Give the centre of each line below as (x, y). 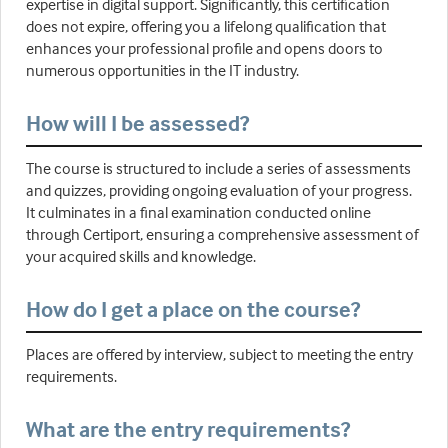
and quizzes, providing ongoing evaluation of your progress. (219, 190)
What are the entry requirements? (188, 429)
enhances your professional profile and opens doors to (204, 48)
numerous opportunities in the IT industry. (162, 70)
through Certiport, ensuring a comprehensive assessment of (222, 234)
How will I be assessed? (137, 123)
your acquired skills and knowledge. (141, 256)
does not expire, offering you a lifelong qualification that (206, 26)
